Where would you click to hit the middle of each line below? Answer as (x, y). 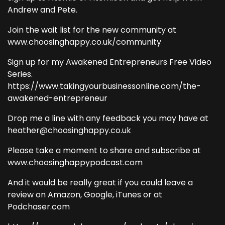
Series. (20, 74)
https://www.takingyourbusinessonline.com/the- (104, 86)
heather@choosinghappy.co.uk (69, 130)
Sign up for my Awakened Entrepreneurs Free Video (109, 62)
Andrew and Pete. (42, 10)
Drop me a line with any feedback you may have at (108, 118)
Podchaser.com (39, 207)
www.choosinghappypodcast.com (75, 162)
